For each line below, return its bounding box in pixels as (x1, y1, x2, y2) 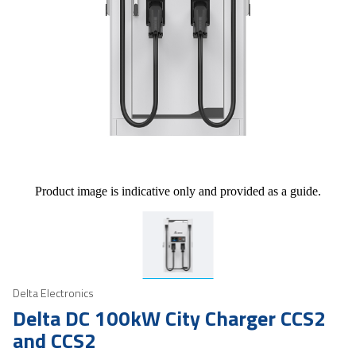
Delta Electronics (13, 284, 94, 301)
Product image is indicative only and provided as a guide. (35, 184, 321, 198)
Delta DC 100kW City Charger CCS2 (13, 302, 326, 334)
